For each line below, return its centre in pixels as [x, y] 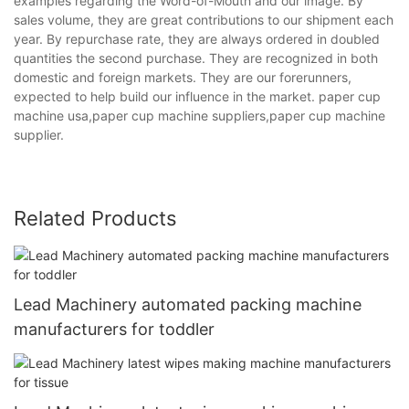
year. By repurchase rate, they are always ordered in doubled [197, 38]
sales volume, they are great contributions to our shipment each [204, 19]
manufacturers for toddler [114, 329]
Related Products [95, 218]
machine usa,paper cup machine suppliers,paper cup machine [199, 115]
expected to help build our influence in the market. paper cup [197, 96]
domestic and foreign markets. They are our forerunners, [183, 77]
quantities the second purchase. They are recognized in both [196, 58]
